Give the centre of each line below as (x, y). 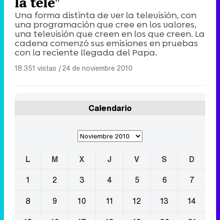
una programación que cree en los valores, (106, 24)
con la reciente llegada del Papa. (86, 52)
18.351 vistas (36, 68)
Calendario (110, 108)
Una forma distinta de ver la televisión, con (106, 15)
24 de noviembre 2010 (97, 68)
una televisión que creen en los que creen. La (110, 34)
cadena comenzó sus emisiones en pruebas (106, 43)
